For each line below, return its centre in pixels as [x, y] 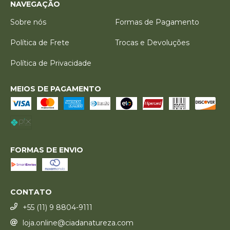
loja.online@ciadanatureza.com [78, 223]
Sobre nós [28, 22]
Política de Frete [40, 42]
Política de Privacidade [51, 63]
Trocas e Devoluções [152, 42]
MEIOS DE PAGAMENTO [56, 89]
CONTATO [31, 192]
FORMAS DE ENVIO [47, 150]
